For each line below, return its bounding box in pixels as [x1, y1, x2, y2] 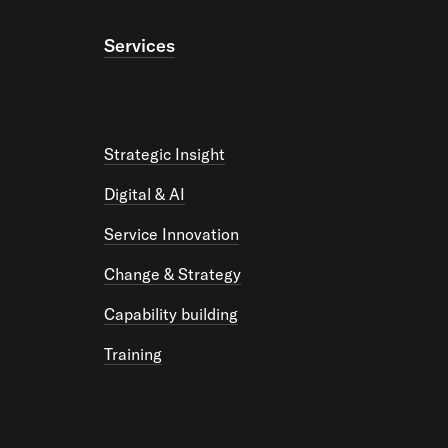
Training [104, 344, 162, 365]
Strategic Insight [104, 144, 225, 165]
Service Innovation [104, 224, 239, 245]
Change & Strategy [104, 264, 241, 285]
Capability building [104, 304, 238, 325]
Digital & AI [104, 184, 185, 205]
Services [104, 34, 175, 58]
